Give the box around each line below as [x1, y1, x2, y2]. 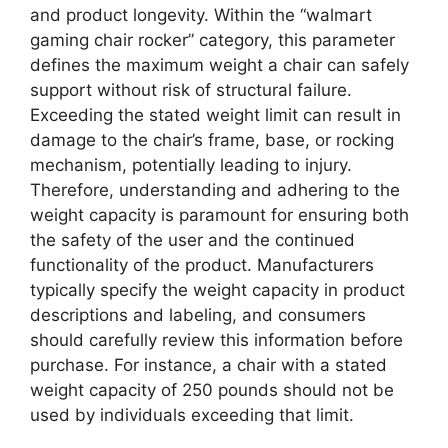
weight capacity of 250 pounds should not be [30, 380, 394, 401]
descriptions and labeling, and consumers [30, 305, 366, 326]
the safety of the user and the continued [30, 230, 355, 251]
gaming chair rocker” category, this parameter [30, 30, 395, 51]
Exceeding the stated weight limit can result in [30, 105, 401, 126]
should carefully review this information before [30, 330, 403, 351]
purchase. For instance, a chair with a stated [30, 355, 387, 376]
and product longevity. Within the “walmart [30, 5, 372, 26]
